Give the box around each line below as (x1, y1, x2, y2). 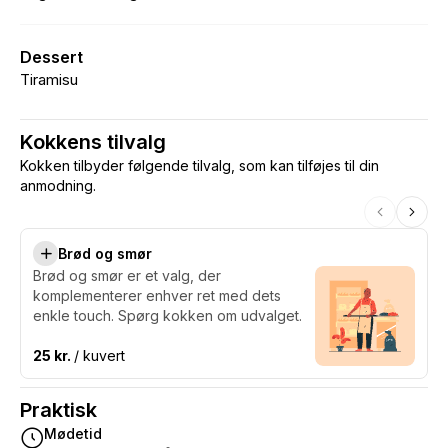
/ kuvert (74, 347, 125, 364)
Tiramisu (20, 70, 78, 89)
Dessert (20, 47, 83, 67)
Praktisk (20, 398, 97, 422)
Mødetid (44, 425, 102, 442)
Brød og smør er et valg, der (33, 267, 221, 284)
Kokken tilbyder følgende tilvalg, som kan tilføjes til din (20, 157, 379, 174)
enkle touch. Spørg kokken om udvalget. (33, 307, 302, 324)
